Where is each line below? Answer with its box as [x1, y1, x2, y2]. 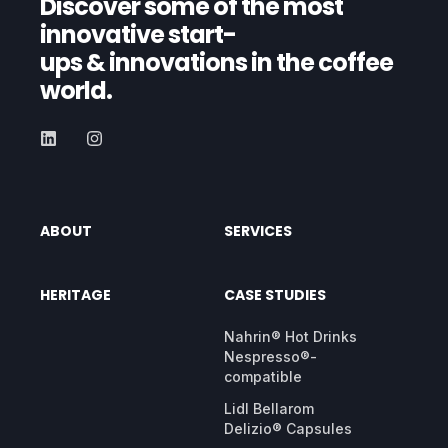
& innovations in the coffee [86, 46, 393, 80]
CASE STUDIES [224, 285, 326, 306]
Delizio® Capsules [224, 420, 352, 438]
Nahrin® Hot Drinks [224, 328, 357, 346]
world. [40, 74, 112, 108]
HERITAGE [40, 285, 111, 306]
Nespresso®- [224, 348, 317, 366]
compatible [224, 368, 302, 386]
